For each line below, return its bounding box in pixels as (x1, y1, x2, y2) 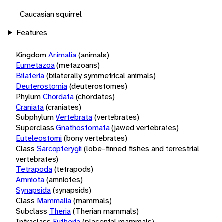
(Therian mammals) (73, 205, 139, 216)
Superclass (16, 122, 54, 133)
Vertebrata (55, 111, 92, 122)
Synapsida (16, 184, 51, 195)
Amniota (16, 174, 44, 185)
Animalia (48, 49, 76, 60)
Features (16, 27, 47, 38)
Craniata (16, 101, 44, 112)
